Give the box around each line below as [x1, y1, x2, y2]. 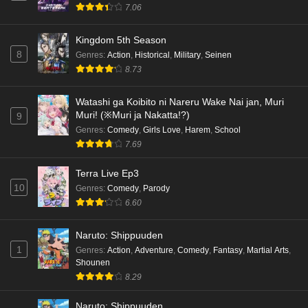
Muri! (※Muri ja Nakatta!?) [76, 109, 190, 120]
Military [174, 50, 201, 60]
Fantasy [213, 245, 243, 255]
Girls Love [143, 124, 181, 135]
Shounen [76, 257, 110, 267]
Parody [143, 183, 170, 193]
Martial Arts [247, 245, 289, 255]
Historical [135, 50, 170, 60]
